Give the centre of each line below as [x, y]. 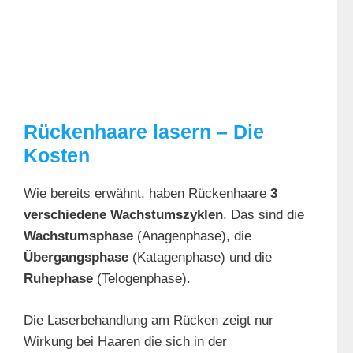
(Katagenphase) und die [200, 258]
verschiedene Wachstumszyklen [123, 215]
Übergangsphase [76, 258]
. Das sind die [264, 215]
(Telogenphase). [144, 279]
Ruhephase [58, 279]
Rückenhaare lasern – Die [144, 132]
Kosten [57, 156]
